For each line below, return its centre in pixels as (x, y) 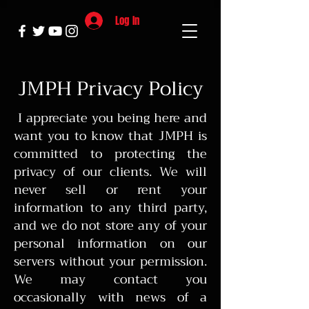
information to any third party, (110, 208)
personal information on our (110, 243)
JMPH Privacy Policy (110, 89)
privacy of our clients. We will (110, 172)
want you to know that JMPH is (110, 136)
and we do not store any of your (110, 226)
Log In (127, 20)
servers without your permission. (110, 261)
